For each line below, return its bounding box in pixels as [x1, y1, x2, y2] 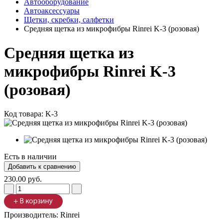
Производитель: [4, 211, 60, 220]
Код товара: [4, 110, 45, 118]
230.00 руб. [4, 175, 42, 184]
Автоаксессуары [24, 6, 80, 15]
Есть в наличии [4, 152, 57, 161]
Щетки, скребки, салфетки [24, 15, 114, 24]
